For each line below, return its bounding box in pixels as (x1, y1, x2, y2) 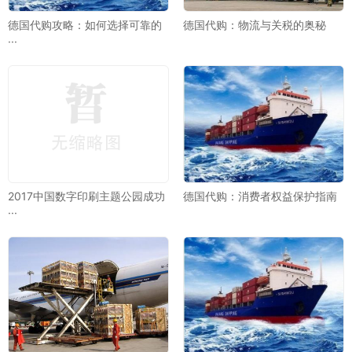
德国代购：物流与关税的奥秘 (182, 17, 326, 31)
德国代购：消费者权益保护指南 (182, 189, 337, 203)
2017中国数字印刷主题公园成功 (8, 189, 165, 203)
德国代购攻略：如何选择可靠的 (8, 17, 162, 31)
